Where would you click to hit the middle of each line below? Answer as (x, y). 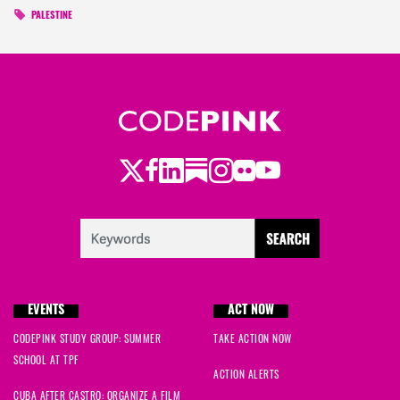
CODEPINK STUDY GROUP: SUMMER (87, 338)
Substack (225, 168)
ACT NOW (251, 312)
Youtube (291, 168)
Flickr (258, 168)
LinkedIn (196, 168)
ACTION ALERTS (246, 374)
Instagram (254, 168)
